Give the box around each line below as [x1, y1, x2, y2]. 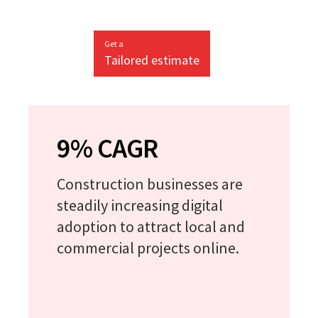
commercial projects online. [57, 237, 239, 258]
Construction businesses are [57, 173, 243, 194]
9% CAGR [57, 131, 158, 165]
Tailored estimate [104, 51, 199, 68]
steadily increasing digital [57, 194, 223, 215]
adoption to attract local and [57, 216, 245, 236]
